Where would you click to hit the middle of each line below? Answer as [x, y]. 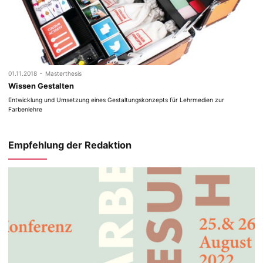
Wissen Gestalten [41, 86]
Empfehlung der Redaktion [70, 145]
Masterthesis [64, 73]
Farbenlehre [26, 109]
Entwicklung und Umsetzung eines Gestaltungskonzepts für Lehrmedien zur [117, 100]
